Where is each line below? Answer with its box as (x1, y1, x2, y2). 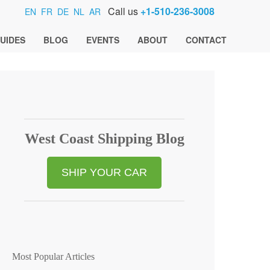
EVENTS (86, 33, 119, 46)
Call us (107, 4, 140, 18)
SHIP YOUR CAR (61, 166, 148, 178)
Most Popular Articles (12, 251, 95, 262)
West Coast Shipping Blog (24, 131, 184, 146)
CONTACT (186, 33, 227, 46)
